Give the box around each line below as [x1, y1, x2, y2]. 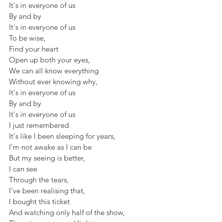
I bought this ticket [9, 197, 70, 206]
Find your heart [9, 44, 58, 54]
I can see [9, 164, 39, 173]
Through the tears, [9, 175, 69, 184]
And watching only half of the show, [9, 208, 125, 217]
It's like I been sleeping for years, [9, 131, 115, 141]
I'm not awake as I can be [9, 142, 92, 152]
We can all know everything [9, 66, 101, 75]
